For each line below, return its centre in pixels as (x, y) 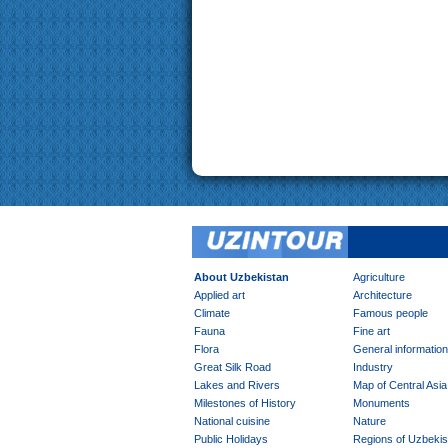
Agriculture (379, 277)
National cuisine (232, 421)
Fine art (371, 331)
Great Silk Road (232, 367)
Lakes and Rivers (237, 385)
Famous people (390, 313)
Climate (212, 313)
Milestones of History (245, 403)
